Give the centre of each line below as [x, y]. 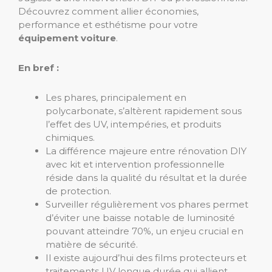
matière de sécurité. [92, 244]
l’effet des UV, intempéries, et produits [133, 124]
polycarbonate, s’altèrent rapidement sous [144, 111]
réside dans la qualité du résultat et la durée [146, 178]
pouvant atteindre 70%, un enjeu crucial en [144, 231]
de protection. [78, 191]
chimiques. [70, 138]
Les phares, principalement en [116, 97]
